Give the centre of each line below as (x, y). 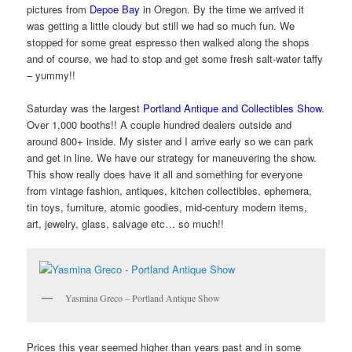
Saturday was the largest (85, 108)
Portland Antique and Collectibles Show (233, 108)
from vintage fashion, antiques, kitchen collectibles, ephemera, (170, 190)
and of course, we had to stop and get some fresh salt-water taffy (175, 58)
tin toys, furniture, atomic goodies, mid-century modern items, (167, 207)
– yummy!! (51, 75)
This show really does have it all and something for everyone (165, 174)
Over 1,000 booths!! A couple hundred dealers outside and (159, 124)
